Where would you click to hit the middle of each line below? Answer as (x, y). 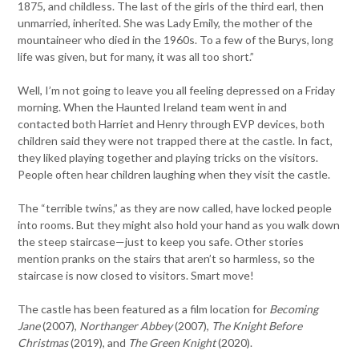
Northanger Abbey (126, 325)
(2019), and (99, 342)
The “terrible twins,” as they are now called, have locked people (175, 208)
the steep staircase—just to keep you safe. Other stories (161, 241)
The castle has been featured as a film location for (144, 309)
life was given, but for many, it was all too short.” (136, 56)
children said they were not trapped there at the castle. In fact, (175, 140)
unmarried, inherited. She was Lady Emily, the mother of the (165, 22)
